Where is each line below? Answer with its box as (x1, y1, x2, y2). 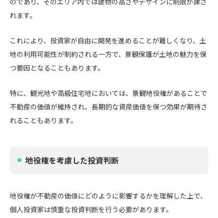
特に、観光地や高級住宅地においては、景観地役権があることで (10, 88, 207, 98)
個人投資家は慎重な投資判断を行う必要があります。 (10, 204, 173, 214)
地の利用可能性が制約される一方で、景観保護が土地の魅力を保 (10, 49, 207, 59)
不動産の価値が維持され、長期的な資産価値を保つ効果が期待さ (10, 102, 207, 111)
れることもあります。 (10, 115, 77, 125)
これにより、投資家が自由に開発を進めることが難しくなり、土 (10, 36, 206, 45)
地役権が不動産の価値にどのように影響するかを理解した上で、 (10, 191, 207, 200)
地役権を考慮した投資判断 (25, 154, 119, 166)
